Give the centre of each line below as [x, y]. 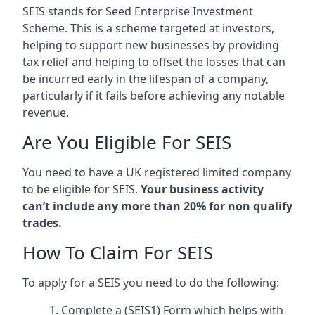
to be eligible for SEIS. [82, 189]
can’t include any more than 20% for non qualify [157, 206]
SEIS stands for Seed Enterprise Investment [138, 11]
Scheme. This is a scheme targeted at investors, [148, 28]
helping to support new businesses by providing [151, 45]
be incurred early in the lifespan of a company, [146, 78]
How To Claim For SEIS [118, 252]
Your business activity [202, 189]
